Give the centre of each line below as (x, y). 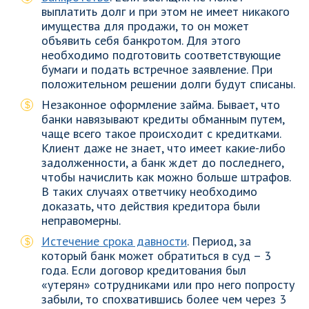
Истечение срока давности (114, 241)
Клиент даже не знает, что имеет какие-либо (163, 148)
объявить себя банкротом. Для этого (141, 40)
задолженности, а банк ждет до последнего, (162, 162)
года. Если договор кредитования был (144, 270)
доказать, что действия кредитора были (151, 206)
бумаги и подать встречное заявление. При (157, 69)
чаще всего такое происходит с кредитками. (161, 133)
